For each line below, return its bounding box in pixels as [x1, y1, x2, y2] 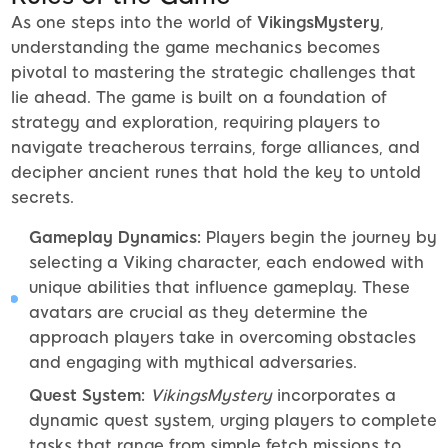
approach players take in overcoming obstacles [29, 328, 416, 348]
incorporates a [272, 386, 396, 406]
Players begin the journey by [201, 228, 437, 248]
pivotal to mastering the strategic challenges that [11, 63, 416, 83]
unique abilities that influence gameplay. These [29, 278, 410, 298]
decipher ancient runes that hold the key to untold [11, 163, 421, 183]
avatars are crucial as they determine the [29, 303, 368, 323]
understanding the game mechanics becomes [11, 38, 380, 58]
